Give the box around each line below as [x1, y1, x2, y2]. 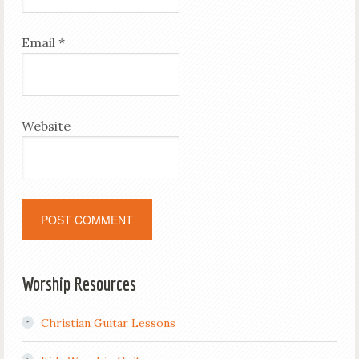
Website [21, 118, 71, 134]
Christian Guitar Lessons [40, 316, 175, 330]
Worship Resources [21, 272, 136, 295]
